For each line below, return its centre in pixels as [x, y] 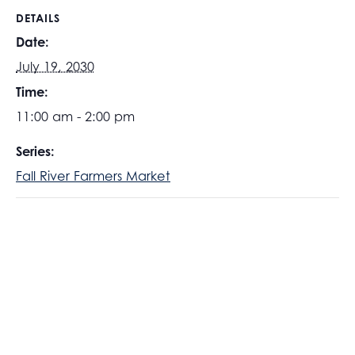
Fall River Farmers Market [93, 176]
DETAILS [38, 18]
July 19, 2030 [55, 67]
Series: [35, 152]
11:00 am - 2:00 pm [75, 117]
